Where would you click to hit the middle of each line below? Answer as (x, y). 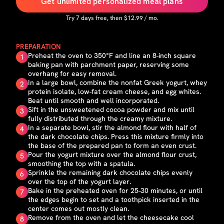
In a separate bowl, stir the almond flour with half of (112, 127)
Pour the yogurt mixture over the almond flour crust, (112, 154)
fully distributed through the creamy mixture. (100, 118)
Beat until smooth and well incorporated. (93, 100)
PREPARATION (38, 46)
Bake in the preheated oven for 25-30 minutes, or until (115, 190)
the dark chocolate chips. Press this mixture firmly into (116, 136)
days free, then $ (103, 18)
